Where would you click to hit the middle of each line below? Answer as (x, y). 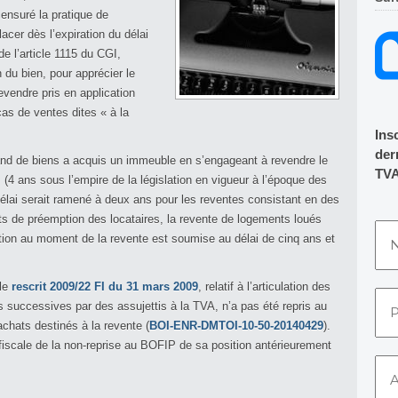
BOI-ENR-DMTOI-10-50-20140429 (236, 326)
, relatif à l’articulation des (264, 287)
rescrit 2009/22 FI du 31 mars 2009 (105, 287)
